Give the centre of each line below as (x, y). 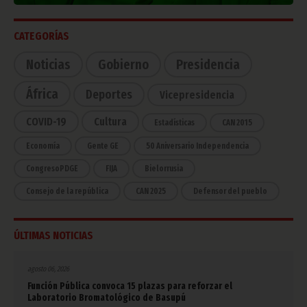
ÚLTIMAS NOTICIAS (53, 236)
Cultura (110, 122)
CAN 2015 (237, 123)
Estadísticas (174, 123)
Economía (43, 146)
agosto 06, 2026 (48, 269)
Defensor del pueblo (230, 192)
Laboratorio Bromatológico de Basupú (107, 298)
